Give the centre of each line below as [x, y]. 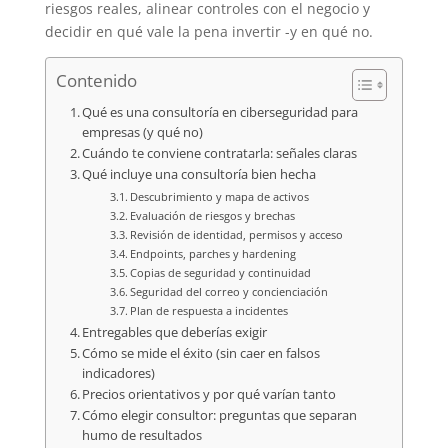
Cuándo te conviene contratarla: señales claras [220, 153]
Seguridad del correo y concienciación [229, 291]
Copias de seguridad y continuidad [220, 272]
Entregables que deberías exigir [175, 332]
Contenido [96, 81]
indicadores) [119, 373]
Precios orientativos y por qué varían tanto [209, 394]
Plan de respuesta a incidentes [209, 310]
